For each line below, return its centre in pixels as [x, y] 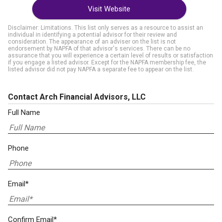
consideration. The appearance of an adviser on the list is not [92, 42]
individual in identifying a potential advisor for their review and [92, 35]
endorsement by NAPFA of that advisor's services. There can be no [99, 49]
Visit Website [109, 9]
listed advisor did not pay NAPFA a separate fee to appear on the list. [101, 69]
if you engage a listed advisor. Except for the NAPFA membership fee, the [107, 62]
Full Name [24, 112]
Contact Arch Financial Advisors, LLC [77, 97]
